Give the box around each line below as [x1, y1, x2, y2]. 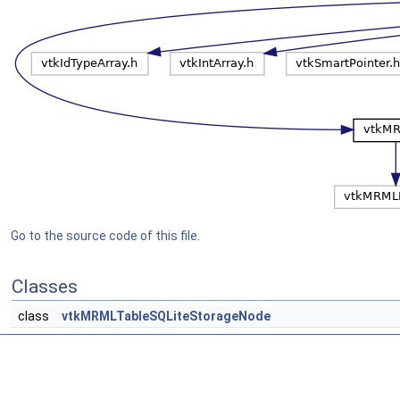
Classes [12, 276, 78, 297]
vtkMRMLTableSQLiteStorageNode [62, 309, 271, 323]
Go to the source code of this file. [11, 229, 200, 243]
